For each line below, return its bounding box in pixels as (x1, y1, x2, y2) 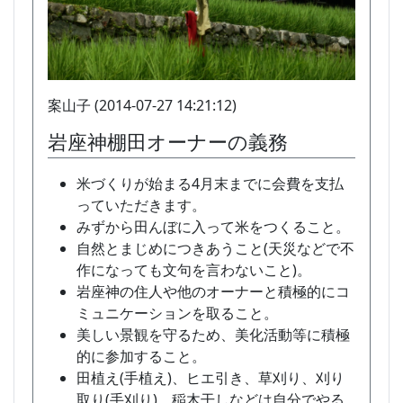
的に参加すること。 (76, 345, 206, 366)
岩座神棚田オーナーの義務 (48, 128, 288, 155)
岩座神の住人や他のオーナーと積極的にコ (76, 281, 350, 301)
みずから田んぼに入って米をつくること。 (76, 216, 350, 237)
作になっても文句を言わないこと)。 (76, 259, 311, 280)
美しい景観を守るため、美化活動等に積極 (76, 324, 350, 345)
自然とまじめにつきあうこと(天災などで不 (76, 237, 354, 258)
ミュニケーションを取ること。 (76, 302, 278, 323)
